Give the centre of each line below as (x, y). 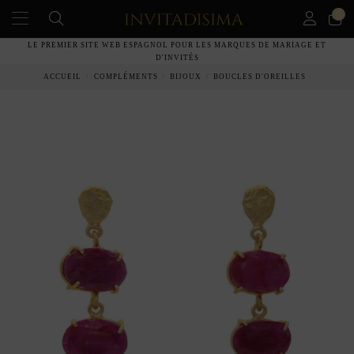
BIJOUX (186, 77)
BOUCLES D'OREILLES (260, 77)
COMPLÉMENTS (126, 77)
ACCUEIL (63, 77)
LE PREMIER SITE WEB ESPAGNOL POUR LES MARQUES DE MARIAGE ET (177, 45)
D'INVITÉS (177, 57)
